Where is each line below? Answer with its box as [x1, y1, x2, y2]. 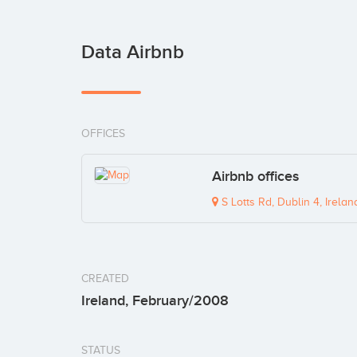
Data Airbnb [81, 41, 184, 65]
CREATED [81, 273, 129, 285]
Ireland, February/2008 [81, 292, 229, 310]
